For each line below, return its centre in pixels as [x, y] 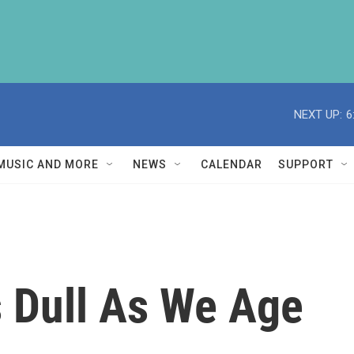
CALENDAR [232, 164]
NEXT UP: [318, 114]
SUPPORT [306, 164]
